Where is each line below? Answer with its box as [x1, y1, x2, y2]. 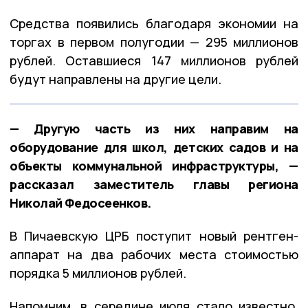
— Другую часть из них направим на [10, 120, 298, 137]
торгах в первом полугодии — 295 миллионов [10, 34, 298, 51]
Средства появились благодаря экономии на [10, 15, 298, 32]
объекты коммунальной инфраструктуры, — [10, 157, 298, 175]
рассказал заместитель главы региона [10, 176, 298, 193]
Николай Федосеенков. [10, 195, 152, 212]
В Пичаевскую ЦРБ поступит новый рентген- [10, 228, 298, 245]
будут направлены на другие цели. [10, 71, 224, 88]
